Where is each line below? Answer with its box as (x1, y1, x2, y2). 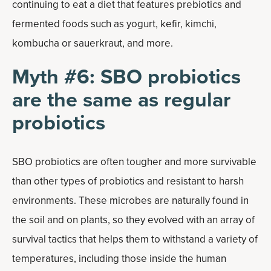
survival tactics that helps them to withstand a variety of (12, 232, 258, 247)
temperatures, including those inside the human (12, 251, 226, 266)
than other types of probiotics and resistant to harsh (12, 174, 244, 189)
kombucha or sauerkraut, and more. (12, 36, 173, 51)
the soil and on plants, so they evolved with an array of (12, 212, 255, 227)
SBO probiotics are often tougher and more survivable (12, 154, 256, 169)
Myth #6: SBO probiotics (12, 61, 241, 92)
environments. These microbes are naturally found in (12, 193, 249, 208)
